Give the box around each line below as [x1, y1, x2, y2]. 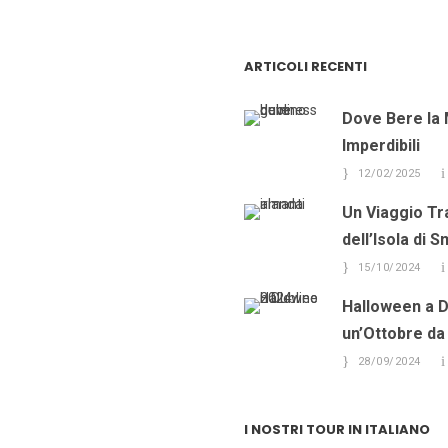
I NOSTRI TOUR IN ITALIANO [244, 420, 430, 439]
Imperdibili [342, 136, 420, 155]
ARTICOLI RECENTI [244, 57, 367, 76]
